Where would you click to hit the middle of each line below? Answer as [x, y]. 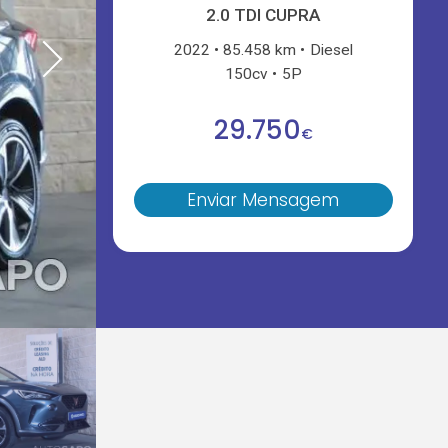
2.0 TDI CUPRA [263, 15]
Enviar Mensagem [263, 200]
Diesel [331, 49]
